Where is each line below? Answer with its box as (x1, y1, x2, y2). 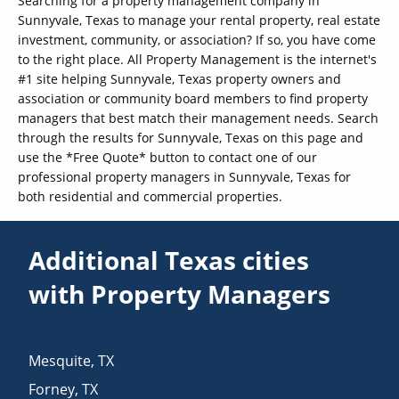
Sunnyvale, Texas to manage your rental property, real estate (18, 11, 380, 28)
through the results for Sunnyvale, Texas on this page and (18, 128, 363, 146)
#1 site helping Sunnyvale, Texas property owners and (18, 69, 341, 87)
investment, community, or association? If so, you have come (18, 30, 376, 48)
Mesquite (28, 350, 92, 370)
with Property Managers (28, 276, 331, 311)
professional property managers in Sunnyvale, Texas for (18, 167, 351, 185)
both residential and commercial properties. (18, 187, 282, 205)
